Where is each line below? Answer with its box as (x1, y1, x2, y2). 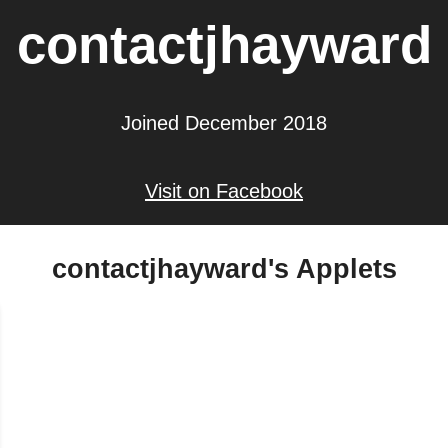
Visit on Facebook (145, 180, 303, 203)
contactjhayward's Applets (51, 253, 397, 284)
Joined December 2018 (121, 112, 327, 135)
